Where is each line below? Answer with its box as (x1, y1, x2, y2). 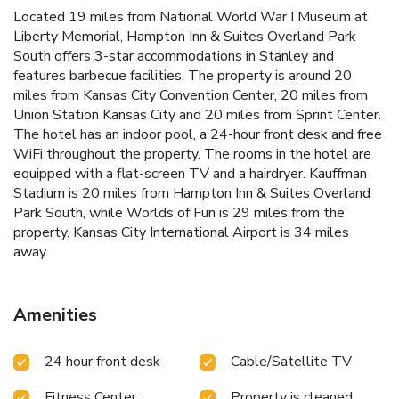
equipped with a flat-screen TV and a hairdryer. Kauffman (13, 163, 367, 183)
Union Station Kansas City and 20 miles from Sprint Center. (13, 104, 381, 125)
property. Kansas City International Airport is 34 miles (13, 222, 349, 242)
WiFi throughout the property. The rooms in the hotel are (13, 143, 371, 164)
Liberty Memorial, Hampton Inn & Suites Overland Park (13, 26, 356, 46)
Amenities (13, 302, 97, 327)
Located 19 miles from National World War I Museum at (13, 6, 368, 27)
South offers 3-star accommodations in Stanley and (13, 45, 334, 66)
